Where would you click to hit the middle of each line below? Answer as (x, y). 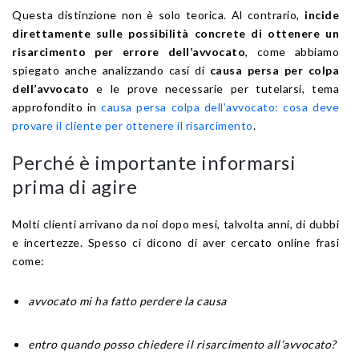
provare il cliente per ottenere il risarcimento (133, 125)
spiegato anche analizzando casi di (111, 70)
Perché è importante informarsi (154, 162)
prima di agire (75, 186)
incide (322, 14)
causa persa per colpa (274, 70)
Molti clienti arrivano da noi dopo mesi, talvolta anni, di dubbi (175, 224)
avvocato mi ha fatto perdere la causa (127, 301)
